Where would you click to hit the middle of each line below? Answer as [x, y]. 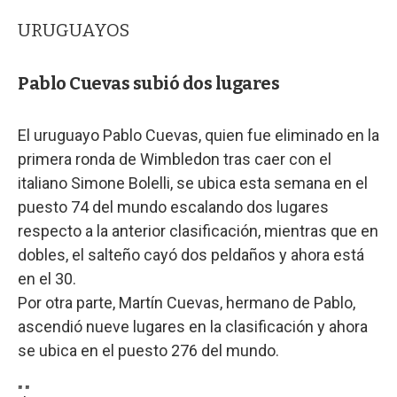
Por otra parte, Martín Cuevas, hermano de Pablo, [187, 302]
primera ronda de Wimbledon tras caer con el [175, 159]
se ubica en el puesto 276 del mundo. [148, 350]
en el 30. [47, 278]
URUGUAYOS [74, 30]
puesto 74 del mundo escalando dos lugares [173, 206]
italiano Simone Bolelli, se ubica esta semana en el [193, 183]
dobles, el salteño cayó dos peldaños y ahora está [191, 254]
